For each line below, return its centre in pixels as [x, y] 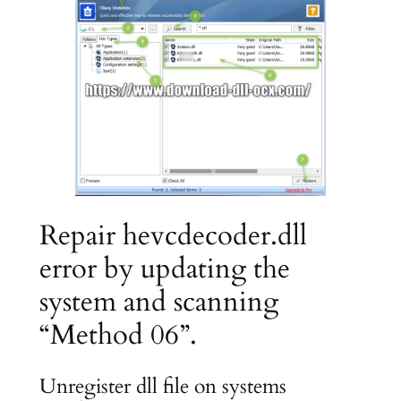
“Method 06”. [118, 334]
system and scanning [158, 301]
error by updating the [164, 268]
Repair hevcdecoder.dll [173, 235]
